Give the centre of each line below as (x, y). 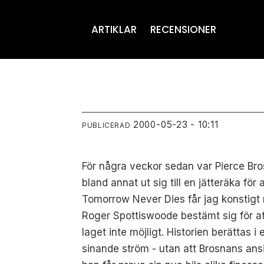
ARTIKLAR (114, 29)
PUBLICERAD (106, 126)
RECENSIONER (183, 29)
